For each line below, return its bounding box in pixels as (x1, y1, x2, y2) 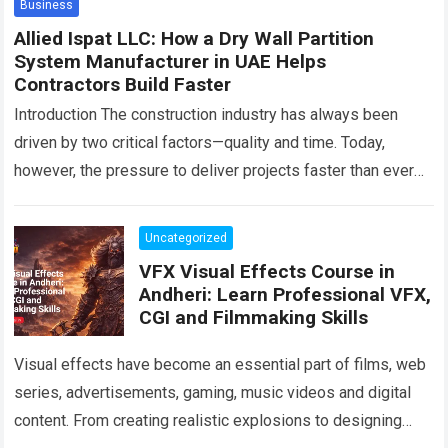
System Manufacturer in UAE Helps (14, 49, 327, 73)
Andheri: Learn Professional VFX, (139, 282, 432, 306)
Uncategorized (145, 230, 228, 245)
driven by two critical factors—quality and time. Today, (14, 132, 386, 152)
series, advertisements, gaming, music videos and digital (14, 382, 412, 402)
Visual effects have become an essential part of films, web (14, 354, 427, 374)
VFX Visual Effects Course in (139, 259, 396, 283)
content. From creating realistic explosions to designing (14, 410, 403, 430)
